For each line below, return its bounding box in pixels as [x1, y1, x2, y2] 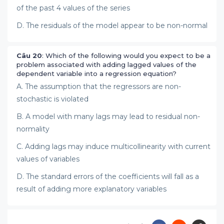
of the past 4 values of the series [16, 3, 130, 12]
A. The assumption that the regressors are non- [16, 82, 181, 91]
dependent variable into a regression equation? [16, 69, 176, 77]
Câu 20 [16, 51, 42, 59]
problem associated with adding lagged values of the [16, 60, 196, 68]
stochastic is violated [16, 94, 88, 103]
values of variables [16, 154, 79, 163]
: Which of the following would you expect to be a [42, 51, 210, 59]
